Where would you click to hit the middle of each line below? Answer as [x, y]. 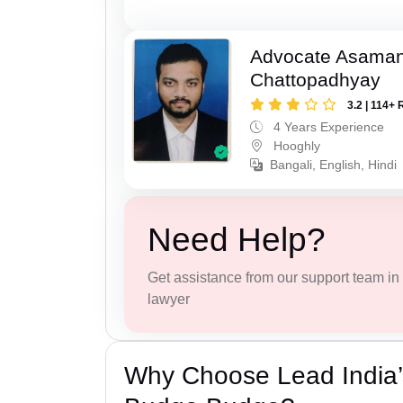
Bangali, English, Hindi [334, 165]
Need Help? [236, 239]
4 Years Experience [327, 127]
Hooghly [296, 146]
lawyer [168, 299]
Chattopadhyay [316, 80]
